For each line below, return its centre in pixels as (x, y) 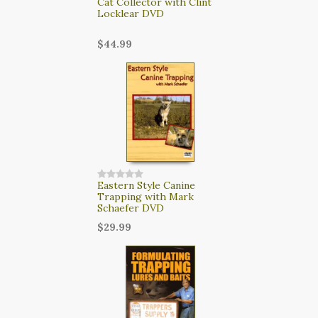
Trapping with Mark (145, 196)
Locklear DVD (130, 13)
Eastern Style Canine (146, 185)
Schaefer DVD (130, 208)
